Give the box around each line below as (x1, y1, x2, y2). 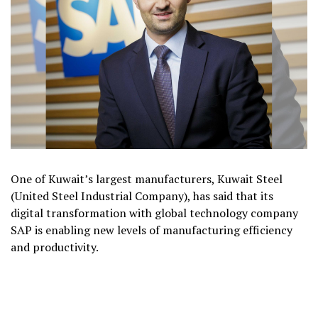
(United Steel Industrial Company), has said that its (11, 187, 273, 204)
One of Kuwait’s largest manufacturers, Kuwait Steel (11, 170, 283, 187)
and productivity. (11, 238, 99, 255)
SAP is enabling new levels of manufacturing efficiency (11, 221, 292, 238)
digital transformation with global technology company (11, 204, 298, 221)
